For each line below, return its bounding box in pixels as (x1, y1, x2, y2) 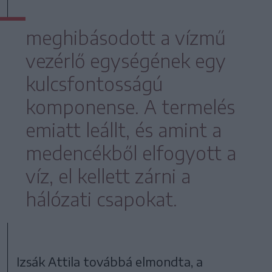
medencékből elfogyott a (25, 141, 236, 165)
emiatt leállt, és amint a (25, 118, 222, 141)
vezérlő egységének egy (25, 49, 226, 72)
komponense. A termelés (25, 95, 235, 118)
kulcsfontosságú (25, 72, 163, 95)
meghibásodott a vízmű (25, 25, 226, 49)
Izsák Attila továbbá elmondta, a (16, 253, 203, 269)
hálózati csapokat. (25, 187, 177, 211)
